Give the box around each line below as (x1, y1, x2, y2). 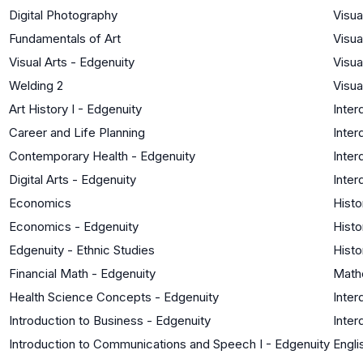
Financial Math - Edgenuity (9, 265, 156, 281)
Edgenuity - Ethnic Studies (9, 241, 155, 258)
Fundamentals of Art (9, 30, 121, 46)
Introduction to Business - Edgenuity (9, 312, 211, 328)
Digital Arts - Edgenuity (9, 171, 136, 187)
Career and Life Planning (9, 124, 145, 140)
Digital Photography (9, 6, 117, 23)
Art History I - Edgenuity (9, 100, 142, 117)
